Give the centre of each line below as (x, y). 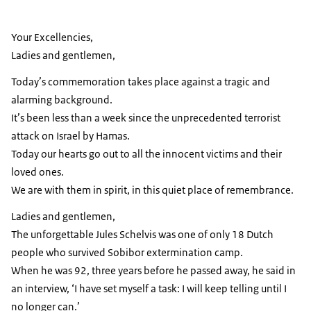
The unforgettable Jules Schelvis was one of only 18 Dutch (142, 235)
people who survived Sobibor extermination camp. (127, 253)
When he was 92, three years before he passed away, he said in (153, 271)
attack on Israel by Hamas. (70, 136)
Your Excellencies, (52, 37)
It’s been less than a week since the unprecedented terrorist (146, 118)
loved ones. (37, 172)
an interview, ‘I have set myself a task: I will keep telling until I (149, 289)
